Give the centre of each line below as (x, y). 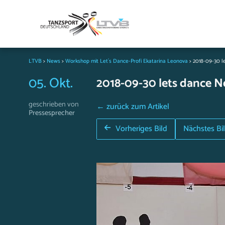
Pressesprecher (52, 113)
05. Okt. (51, 84)
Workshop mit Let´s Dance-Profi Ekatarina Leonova (127, 61)
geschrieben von (54, 104)
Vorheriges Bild (141, 129)
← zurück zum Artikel (133, 107)
